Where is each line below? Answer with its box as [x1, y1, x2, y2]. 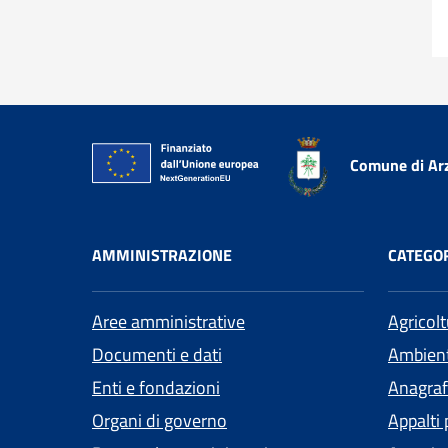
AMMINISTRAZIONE [92, 243, 232, 268]
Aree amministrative [92, 308, 245, 336]
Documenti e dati [92, 341, 222, 369]
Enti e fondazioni [92, 374, 220, 402]
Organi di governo [92, 407, 227, 435]
